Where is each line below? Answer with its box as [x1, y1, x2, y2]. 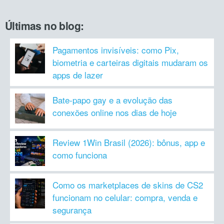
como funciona [52, 148, 107, 161]
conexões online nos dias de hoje [52, 105, 176, 118]
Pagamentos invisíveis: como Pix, [52, 43, 179, 56]
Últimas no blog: [5, 17, 84, 33]
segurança [52, 203, 91, 216]
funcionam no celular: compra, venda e [52, 190, 197, 203]
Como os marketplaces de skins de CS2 [52, 178, 203, 191]
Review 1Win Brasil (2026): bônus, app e [52, 135, 205, 148]
